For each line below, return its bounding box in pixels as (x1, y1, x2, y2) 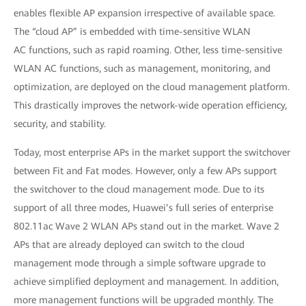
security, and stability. (14, 118, 106, 129)
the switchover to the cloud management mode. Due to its (14, 184, 264, 195)
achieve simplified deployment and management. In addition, (14, 276, 279, 287)
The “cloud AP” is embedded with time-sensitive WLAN (14, 26, 251, 37)
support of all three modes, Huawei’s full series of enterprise (14, 202, 273, 213)
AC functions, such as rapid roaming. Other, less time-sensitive (14, 44, 282, 55)
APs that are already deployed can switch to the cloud (14, 239, 245, 250)
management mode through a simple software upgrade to (14, 258, 266, 268)
